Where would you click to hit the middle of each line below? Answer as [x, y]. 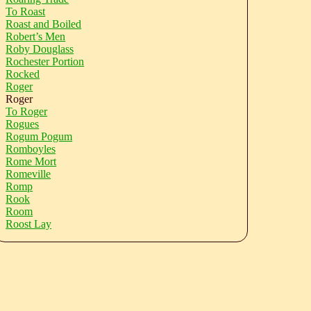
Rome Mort [31, 161]
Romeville [28, 174]
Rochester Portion [45, 61]
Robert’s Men [36, 36]
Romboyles [31, 149]
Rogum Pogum [39, 136]
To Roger [27, 111]
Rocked [23, 74]
